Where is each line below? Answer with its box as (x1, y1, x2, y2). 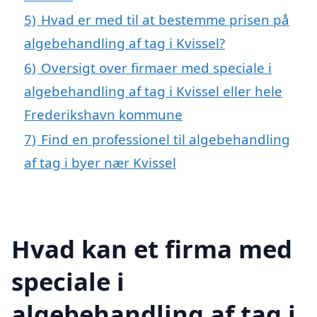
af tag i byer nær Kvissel (24, 154, 176, 172)
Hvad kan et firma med (11, 231, 292, 265)
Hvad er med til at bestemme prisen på (41, 11, 289, 29)
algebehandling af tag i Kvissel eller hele (24, 82, 282, 100)
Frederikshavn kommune (24, 105, 183, 124)
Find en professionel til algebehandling (41, 130, 290, 149)
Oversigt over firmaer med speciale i (41, 59, 272, 77)
